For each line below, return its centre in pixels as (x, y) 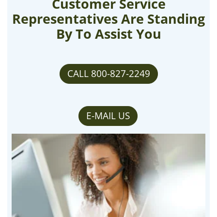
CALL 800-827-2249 (108, 74)
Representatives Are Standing (108, 19)
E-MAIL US (108, 116)
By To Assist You (108, 34)
